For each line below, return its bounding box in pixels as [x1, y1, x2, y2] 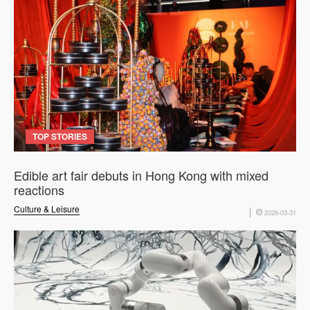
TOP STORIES [33, 130, 87, 143]
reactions [14, 181, 64, 199]
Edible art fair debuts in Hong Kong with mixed [14, 166, 268, 185]
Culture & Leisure [14, 203, 80, 215]
